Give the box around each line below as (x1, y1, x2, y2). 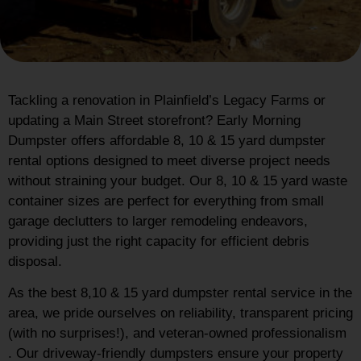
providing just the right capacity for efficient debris (8, 234, 309, 250)
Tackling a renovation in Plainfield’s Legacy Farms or (8, 93, 326, 109)
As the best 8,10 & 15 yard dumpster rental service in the (8, 285, 352, 301)
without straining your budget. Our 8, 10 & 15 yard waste (8, 173, 347, 189)
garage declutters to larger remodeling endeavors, (8, 214, 308, 230)
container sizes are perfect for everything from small (8, 193, 324, 210)
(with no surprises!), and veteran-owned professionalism (8, 326, 346, 342)
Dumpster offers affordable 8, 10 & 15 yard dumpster (8, 133, 326, 149)
